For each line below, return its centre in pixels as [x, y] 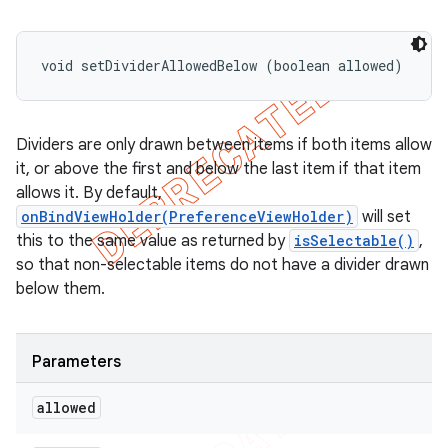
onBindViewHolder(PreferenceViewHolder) [187, 216]
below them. [60, 289]
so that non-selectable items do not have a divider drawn [222, 265]
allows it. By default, [89, 193]
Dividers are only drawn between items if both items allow [224, 145]
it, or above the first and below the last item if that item [218, 169]
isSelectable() [354, 240]
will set [384, 217]
